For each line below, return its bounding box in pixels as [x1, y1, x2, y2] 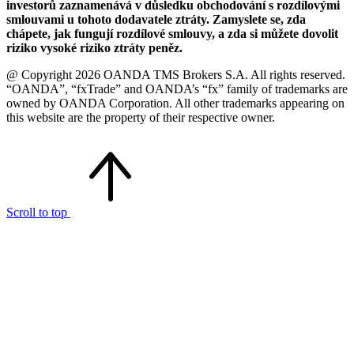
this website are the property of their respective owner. [6, 110, 275, 124]
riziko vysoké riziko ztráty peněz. [6, 40, 183, 55]
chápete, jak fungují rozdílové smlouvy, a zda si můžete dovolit [6, 26, 338, 40]
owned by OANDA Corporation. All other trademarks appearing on [6, 96, 345, 110]
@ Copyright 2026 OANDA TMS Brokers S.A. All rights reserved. [6, 67, 345, 81]
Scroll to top [6, 205, 70, 219]
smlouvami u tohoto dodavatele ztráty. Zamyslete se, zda [6, 12, 306, 26]
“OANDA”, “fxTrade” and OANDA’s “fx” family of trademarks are [6, 81, 348, 96]
